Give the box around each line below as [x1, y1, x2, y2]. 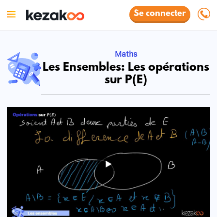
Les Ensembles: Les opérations [42, 61, 209, 75]
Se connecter [134, 9, 186, 19]
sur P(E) [104, 74, 147, 87]
